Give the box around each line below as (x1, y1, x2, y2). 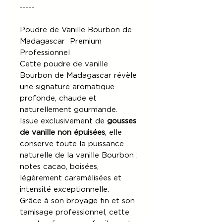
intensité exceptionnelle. (20, 185, 109, 193)
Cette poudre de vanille (20, 60, 108, 68)
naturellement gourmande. (20, 106, 117, 113)
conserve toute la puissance (20, 140, 124, 148)
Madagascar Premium (20, 37, 102, 45)
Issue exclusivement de (20, 117, 107, 125)
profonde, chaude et (20, 94, 97, 102)
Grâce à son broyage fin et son (20, 197, 135, 205)
